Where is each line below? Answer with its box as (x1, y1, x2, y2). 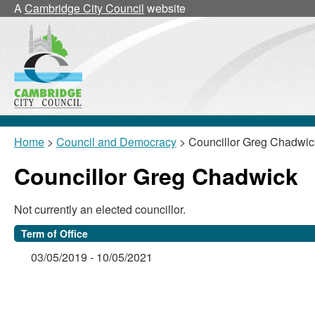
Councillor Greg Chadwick (14, 160, 298, 192)
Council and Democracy (56, 134, 176, 150)
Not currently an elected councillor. (14, 201, 186, 217)
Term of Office (21, 226, 88, 240)
